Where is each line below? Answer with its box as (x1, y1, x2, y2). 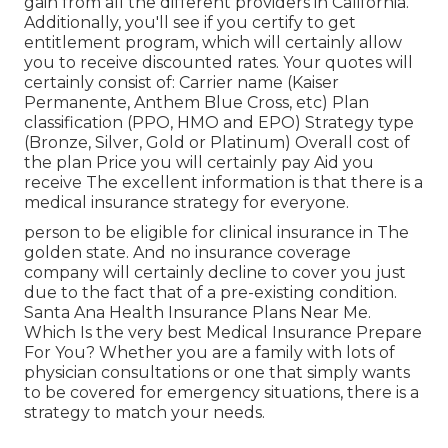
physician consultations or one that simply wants (24, 363, 410, 382)
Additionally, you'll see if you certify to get (24, 13, 356, 32)
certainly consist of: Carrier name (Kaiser (24, 73, 339, 92)
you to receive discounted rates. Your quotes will (24, 53, 413, 72)
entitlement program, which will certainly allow (24, 33, 402, 52)
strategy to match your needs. (24, 403, 265, 422)
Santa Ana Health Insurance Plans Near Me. (24, 303, 371, 322)
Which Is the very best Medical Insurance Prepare (24, 323, 422, 342)
